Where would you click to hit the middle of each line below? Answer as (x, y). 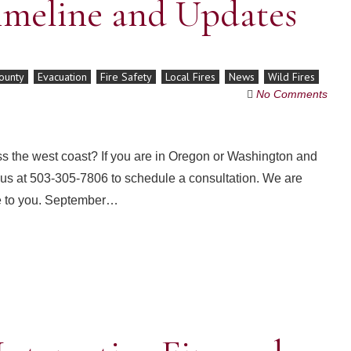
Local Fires (190, 77)
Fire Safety (126, 77)
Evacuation (62, 77)
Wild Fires (291, 77)
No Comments (291, 94)
